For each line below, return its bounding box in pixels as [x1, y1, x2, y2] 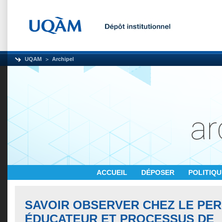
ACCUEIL [97, 168, 129, 176]
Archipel [52, 56, 74, 62]
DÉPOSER [141, 168, 176, 176]
